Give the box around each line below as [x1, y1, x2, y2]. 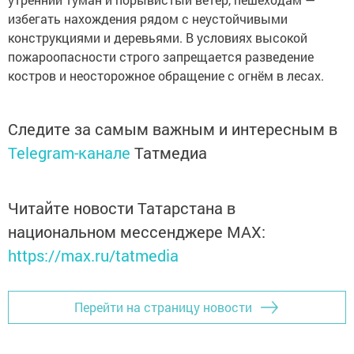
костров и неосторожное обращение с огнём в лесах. [8, 66, 324, 84]
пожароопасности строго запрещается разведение [8, 47, 314, 65]
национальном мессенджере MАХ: [8, 220, 265, 242]
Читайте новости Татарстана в [8, 197, 235, 218]
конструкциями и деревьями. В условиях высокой [8, 28, 307, 46]
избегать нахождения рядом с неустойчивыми [8, 9, 288, 27]
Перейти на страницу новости [74, 299, 252, 316]
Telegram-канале [8, 141, 130, 163]
